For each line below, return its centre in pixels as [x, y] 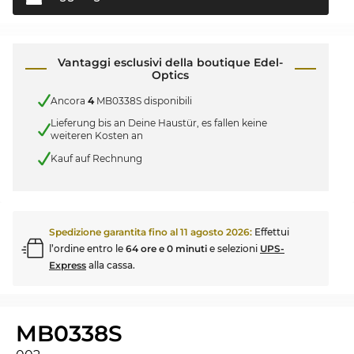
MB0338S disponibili [143, 100]
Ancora [69, 100]
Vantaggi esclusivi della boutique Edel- [171, 63]
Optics [171, 75]
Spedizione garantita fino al [115, 232]
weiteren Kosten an [97, 136]
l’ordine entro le [87, 248]
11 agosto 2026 [215, 232]
